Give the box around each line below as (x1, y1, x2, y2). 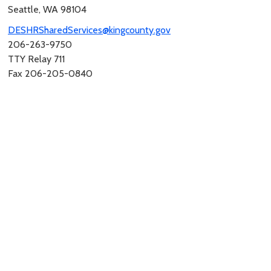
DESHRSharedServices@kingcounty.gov (8, 24, 171, 36)
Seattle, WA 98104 (8, 3, 87, 15)
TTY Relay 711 (8, 53, 65, 65)
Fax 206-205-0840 (8, 67, 93, 79)
